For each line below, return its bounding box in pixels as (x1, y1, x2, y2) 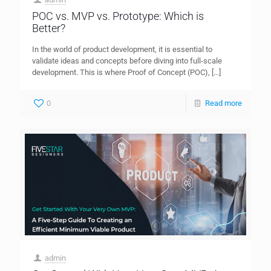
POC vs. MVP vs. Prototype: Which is (32, 9, 204, 22)
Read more (205, 98, 242, 108)
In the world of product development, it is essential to (32, 44, 212, 54)
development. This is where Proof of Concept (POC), (32, 67, 210, 77)
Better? (32, 21, 65, 34)
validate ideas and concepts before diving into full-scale (32, 56, 222, 65)
